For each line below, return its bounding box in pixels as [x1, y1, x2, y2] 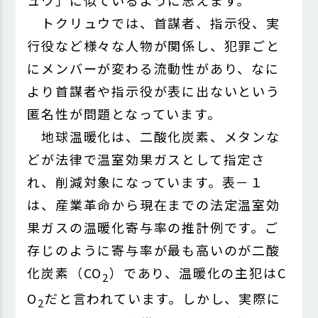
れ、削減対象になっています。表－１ [27, 172, 264, 192]
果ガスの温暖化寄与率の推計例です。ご [27, 218, 279, 237]
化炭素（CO [27, 263, 103, 283]
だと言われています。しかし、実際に [45, 288, 281, 307]
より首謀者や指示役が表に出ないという [27, 82, 280, 101]
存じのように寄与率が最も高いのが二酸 [27, 241, 280, 260]
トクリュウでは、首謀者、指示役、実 [27, 13, 280, 33]
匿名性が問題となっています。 [27, 104, 221, 124]
